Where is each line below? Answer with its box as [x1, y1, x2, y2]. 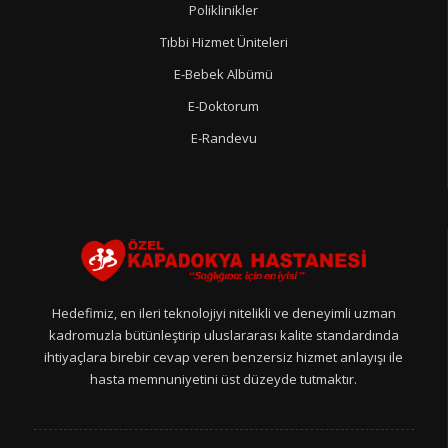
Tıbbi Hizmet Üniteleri [159, 32, 288, 51]
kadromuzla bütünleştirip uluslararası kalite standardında [48, 326, 399, 345]
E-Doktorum [188, 96, 259, 115]
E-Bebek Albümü [174, 64, 273, 83]
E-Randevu [190, 128, 257, 147]
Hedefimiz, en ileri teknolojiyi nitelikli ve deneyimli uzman [51, 304, 396, 323]
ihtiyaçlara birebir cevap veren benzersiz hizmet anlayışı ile [44, 348, 403, 367]
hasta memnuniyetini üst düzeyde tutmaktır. [90, 370, 357, 389]
